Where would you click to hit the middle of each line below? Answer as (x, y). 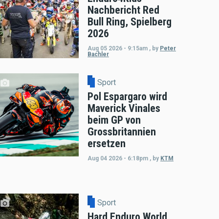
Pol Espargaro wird (127, 96)
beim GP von (114, 120)
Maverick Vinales (124, 108)
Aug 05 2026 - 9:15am (117, 48)
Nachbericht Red (123, 10)
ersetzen (106, 143)
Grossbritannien (121, 131)
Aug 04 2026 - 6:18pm (118, 158)
